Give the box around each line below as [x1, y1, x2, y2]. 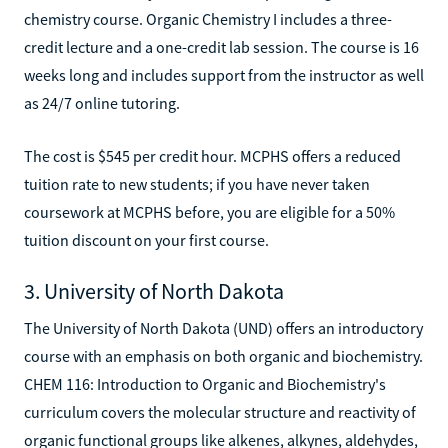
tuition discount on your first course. [24, 229, 269, 250]
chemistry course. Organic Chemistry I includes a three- [24, 8, 392, 29]
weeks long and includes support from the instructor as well [24, 64, 424, 85]
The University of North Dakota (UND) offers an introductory [24, 317, 423, 338]
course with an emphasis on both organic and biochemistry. [24, 345, 423, 366]
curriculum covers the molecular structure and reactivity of [24, 401, 416, 422]
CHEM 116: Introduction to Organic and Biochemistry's [24, 373, 386, 394]
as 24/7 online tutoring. [24, 92, 180, 113]
